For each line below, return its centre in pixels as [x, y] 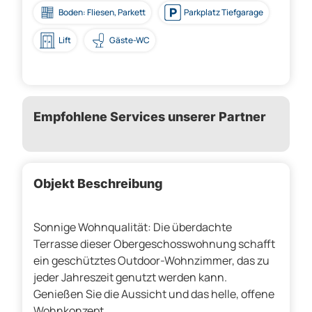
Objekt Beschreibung [98, 184]
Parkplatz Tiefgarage [224, 13]
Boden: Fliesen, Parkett [102, 13]
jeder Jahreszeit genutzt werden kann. [130, 278]
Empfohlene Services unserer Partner [150, 117]
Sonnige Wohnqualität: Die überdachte [133, 227]
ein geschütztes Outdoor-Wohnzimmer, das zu [151, 261]
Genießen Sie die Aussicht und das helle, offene [154, 294]
